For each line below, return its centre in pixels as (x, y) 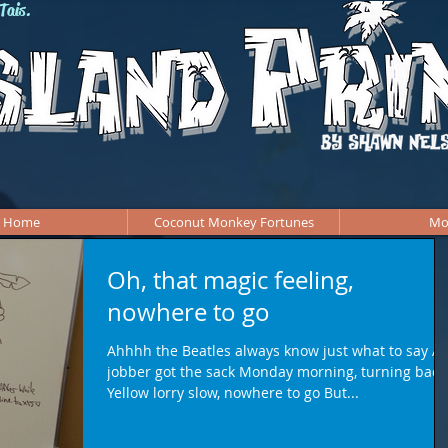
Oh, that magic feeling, (230, 280)
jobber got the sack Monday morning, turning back (276, 371)
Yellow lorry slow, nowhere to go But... (233, 392)
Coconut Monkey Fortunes (233, 222)
